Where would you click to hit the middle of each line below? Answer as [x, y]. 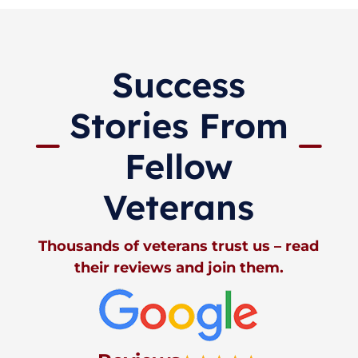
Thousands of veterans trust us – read [179, 246]
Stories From [179, 125]
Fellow [179, 166]
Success [179, 85]
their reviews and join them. [179, 268]
